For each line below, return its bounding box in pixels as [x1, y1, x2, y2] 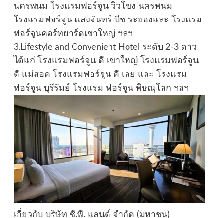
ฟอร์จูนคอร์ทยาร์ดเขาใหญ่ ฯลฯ [13, 29, 133, 38]
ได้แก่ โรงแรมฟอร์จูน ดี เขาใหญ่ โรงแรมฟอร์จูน [13, 56, 199, 66]
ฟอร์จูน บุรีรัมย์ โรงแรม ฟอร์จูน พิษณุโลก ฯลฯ [13, 84, 189, 93]
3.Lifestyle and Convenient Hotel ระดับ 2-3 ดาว [13, 43, 197, 52]
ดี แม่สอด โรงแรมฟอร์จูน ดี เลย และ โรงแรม [13, 70, 187, 79]
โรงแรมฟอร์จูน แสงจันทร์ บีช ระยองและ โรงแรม [13, 16, 202, 25]
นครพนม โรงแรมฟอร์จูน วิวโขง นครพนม [13, 2, 172, 11]
